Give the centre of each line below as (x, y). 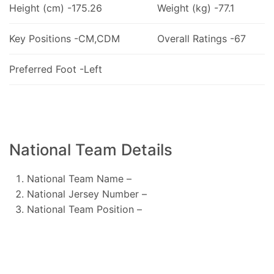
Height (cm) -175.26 (56, 8)
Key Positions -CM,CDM (65, 38)
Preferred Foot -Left (56, 69)
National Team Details (91, 149)
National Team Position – (84, 209)
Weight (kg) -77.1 (195, 8)
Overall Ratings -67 (201, 38)
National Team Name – (79, 178)
